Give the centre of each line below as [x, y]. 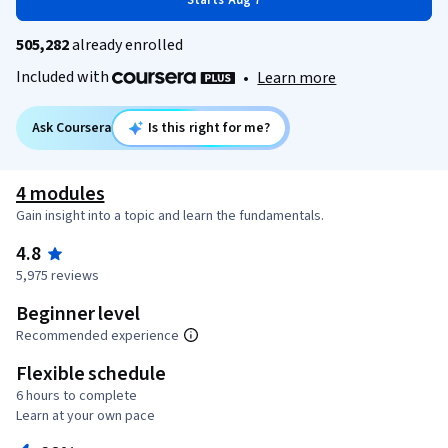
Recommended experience [97, 336]
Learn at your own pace [85, 416]
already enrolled [126, 45]
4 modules [60, 194]
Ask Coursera [72, 128]
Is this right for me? [209, 128]
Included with [64, 77]
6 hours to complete [76, 396]
